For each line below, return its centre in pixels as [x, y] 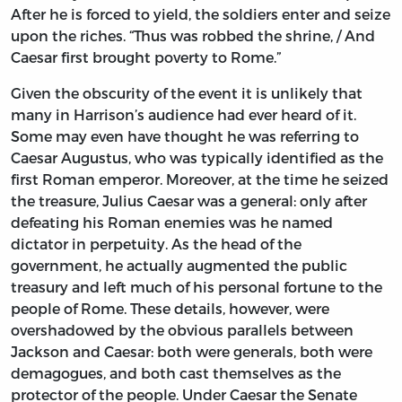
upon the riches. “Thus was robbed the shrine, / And [193, 36]
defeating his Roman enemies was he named [172, 223]
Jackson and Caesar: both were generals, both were [192, 352]
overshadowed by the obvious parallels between [182, 330]
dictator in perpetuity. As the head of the [156, 244]
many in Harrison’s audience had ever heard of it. [184, 115]
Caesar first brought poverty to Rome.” [146, 57]
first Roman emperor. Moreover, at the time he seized [200, 179]
